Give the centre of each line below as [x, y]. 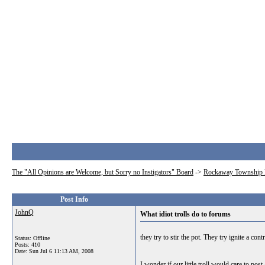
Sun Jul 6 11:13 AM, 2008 [61, 251]
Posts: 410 [28, 245]
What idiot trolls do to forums [185, 214]
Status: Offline [32, 238]
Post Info [74, 199]
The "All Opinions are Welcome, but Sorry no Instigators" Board [103, 172]
